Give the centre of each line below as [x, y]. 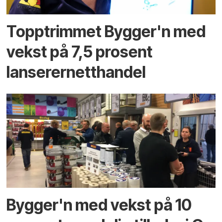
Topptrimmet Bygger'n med [106, 32]
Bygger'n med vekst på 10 [99, 205]
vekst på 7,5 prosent [80, 52]
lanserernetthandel [76, 72]
